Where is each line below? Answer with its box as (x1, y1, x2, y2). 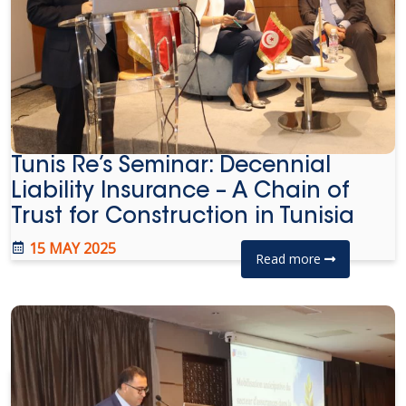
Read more (256, 250, 324, 267)
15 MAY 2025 (25, 238, 116, 258)
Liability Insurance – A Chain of (11, 181, 350, 203)
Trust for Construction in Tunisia (11, 207, 354, 228)
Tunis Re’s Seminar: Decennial (11, 156, 331, 178)
